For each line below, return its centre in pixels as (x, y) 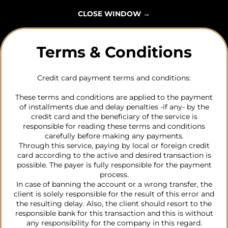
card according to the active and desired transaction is (114, 155)
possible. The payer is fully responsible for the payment (114, 165)
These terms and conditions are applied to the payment (114, 97)
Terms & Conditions (114, 52)
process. (114, 175)
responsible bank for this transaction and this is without (114, 213)
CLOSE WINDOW (110, 14)
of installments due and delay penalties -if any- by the (114, 107)
